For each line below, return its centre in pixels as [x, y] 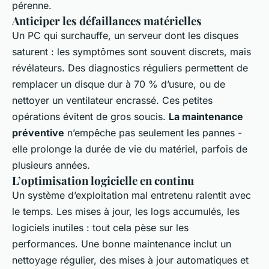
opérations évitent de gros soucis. [90, 116]
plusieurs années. [51, 165]
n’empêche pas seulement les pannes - [153, 133]
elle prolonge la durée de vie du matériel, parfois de [130, 149]
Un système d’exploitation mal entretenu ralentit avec [131, 195]
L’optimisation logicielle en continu [103, 180]
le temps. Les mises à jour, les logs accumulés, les [126, 211]
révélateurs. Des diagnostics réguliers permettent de [130, 68]
